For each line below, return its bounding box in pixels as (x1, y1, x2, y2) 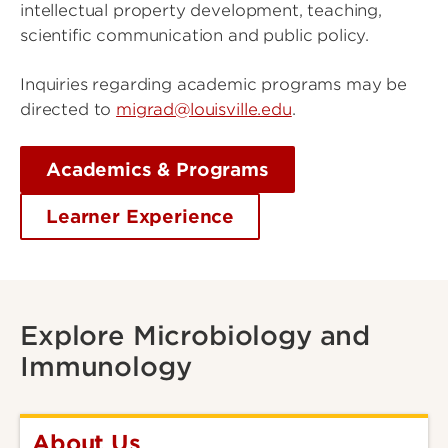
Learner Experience (46, 206, 235, 228)
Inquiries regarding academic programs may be (20, 75, 407, 95)
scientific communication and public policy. (20, 26, 374, 46)
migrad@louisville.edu (116, 100, 292, 120)
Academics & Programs (46, 159, 269, 181)
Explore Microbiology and (20, 320, 371, 352)
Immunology (20, 351, 192, 383)
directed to (20, 100, 117, 120)
